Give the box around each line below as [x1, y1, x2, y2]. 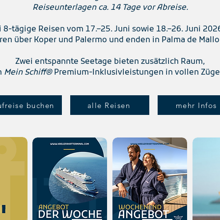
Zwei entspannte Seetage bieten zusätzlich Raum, [15, 57, 205, 67]
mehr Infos [175, 100, 217, 110]
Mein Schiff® [4, 68, 52, 78]
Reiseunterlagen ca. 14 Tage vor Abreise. [32, 3, 188, 13]
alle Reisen [87, 100, 131, 110]
